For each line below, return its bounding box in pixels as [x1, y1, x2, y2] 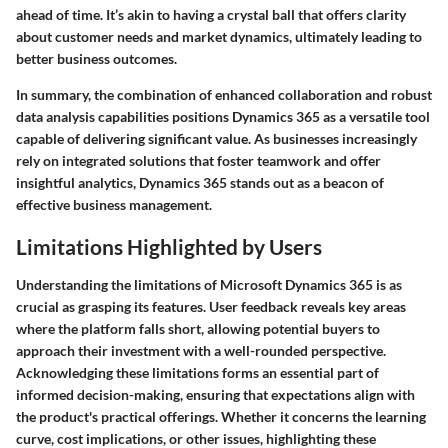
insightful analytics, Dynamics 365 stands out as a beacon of [16, 174, 384, 192]
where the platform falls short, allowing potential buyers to [16, 319, 380, 337]
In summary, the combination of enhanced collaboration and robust [16, 86, 432, 104]
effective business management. [16, 196, 212, 214]
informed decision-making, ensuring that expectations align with [16, 385, 415, 403]
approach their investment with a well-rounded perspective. [16, 341, 386, 359]
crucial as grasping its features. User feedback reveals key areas [16, 297, 406, 315]
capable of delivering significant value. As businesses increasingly [16, 130, 417, 148]
